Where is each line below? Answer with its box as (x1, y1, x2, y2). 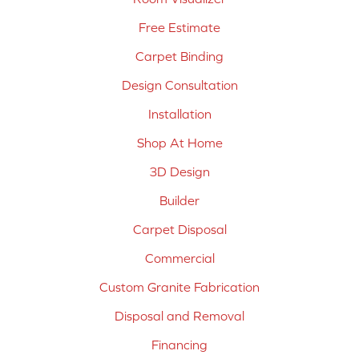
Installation (147, 107, 212, 122)
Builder (159, 193, 200, 208)
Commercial (144, 251, 215, 266)
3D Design (149, 164, 210, 179)
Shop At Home (136, 135, 223, 151)
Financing (151, 337, 208, 353)
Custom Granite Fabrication (99, 280, 260, 295)
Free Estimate (139, 20, 220, 35)
